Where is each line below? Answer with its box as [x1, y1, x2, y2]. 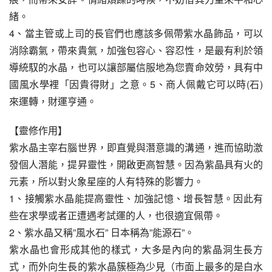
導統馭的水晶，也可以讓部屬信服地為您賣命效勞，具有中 [9, 60, 263, 74]
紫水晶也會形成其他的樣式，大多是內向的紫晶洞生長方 [9, 242, 263, 256]
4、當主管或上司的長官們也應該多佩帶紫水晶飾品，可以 [9, 26, 263, 40]
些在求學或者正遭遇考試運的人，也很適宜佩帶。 [9, 208, 223, 222]
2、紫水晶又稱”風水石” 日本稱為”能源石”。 [9, 225, 194, 239]
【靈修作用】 [9, 123, 67, 137]
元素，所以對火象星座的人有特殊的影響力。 [9, 174, 203, 188]
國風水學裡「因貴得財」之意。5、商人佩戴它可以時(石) [9, 77, 263, 91]
